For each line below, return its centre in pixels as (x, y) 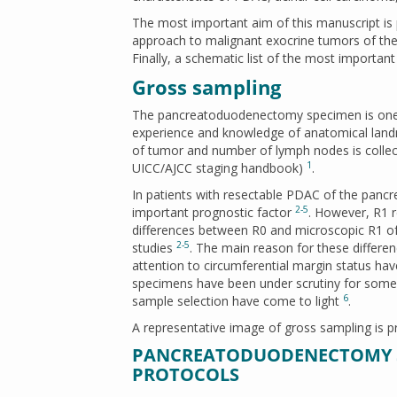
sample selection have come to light (237, 301)
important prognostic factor (214, 212)
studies (154, 248)
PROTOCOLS (186, 374)
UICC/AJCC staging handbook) (219, 168)
